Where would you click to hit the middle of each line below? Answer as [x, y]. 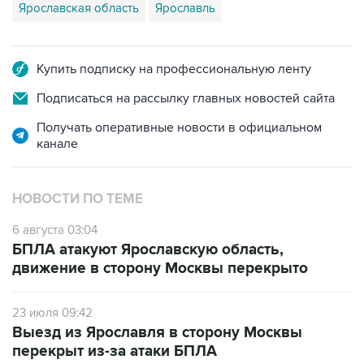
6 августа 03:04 [55, 230]
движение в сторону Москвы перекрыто [160, 269]
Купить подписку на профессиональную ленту [174, 69]
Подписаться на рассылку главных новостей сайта [186, 98]
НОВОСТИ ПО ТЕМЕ [78, 199]
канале [57, 144]
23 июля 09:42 [52, 313]
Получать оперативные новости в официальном [179, 128]
